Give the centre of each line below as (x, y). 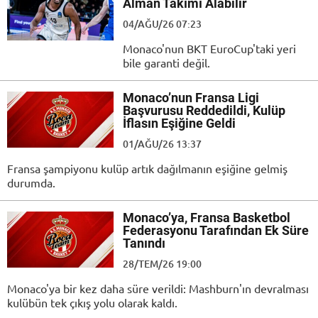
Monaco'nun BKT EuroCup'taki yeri (209, 49)
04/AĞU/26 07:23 (162, 24)
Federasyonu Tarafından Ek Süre (216, 231)
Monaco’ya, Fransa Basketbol (207, 218)
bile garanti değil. (166, 63)
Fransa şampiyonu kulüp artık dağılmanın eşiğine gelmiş (147, 169)
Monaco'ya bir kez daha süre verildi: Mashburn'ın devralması (158, 289)
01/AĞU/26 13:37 (162, 144)
